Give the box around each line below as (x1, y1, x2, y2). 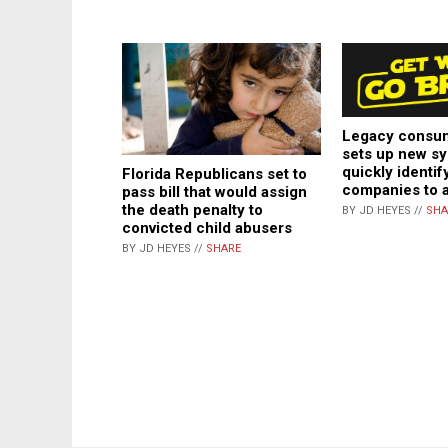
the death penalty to (122, 201, 263, 220)
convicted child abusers (122, 219, 292, 238)
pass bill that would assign (122, 183, 307, 202)
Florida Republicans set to (122, 165, 307, 184)
